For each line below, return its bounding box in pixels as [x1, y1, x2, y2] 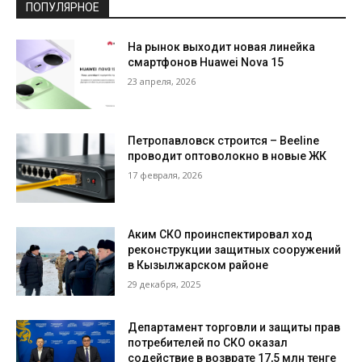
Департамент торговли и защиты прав [128, 321, 341, 335]
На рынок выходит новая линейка [128, 40, 316, 54]
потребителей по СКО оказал [128, 336, 288, 350]
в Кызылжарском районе [128, 258, 269, 271]
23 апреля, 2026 [128, 75, 196, 88]
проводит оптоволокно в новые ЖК [128, 149, 327, 163]
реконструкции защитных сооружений [128, 242, 342, 256]
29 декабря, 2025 [128, 277, 201, 290]
